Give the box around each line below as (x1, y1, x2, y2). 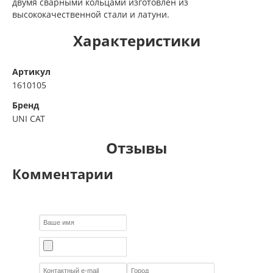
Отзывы (106, 137, 167, 158)
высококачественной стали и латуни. (12, 8, 169, 20)
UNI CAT (12, 112, 45, 124)
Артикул (12, 65, 51, 77)
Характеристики (73, 30, 200, 51)
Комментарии (12, 164, 113, 183)
